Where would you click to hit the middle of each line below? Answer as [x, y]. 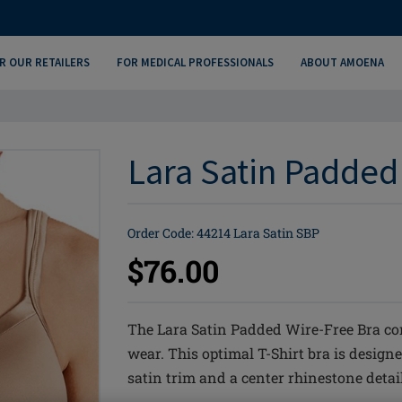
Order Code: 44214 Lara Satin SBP [223, 233]
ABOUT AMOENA [342, 62]
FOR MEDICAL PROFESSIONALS [195, 62]
